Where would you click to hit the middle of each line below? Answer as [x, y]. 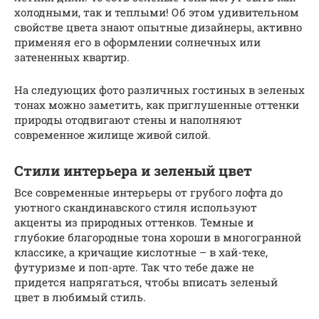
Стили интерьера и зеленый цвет [133, 171]
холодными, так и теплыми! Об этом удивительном [157, 12]
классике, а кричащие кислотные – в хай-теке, [141, 252]
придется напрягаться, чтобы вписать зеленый [146, 282]
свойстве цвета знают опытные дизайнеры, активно [158, 27]
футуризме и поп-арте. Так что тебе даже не [134, 267]
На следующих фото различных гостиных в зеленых [159, 89]
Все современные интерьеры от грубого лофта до [148, 192]
